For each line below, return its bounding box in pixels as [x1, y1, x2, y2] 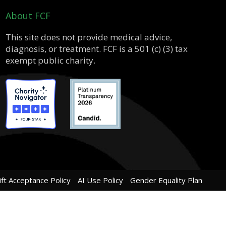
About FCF [5, 9, 50, 22]
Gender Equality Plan [130, 175, 202, 185]
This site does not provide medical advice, [5, 31, 172, 43]
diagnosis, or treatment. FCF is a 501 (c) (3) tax [5, 42, 188, 54]
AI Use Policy [78, 175, 123, 185]
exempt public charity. [5, 54, 95, 66]
